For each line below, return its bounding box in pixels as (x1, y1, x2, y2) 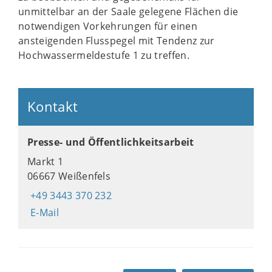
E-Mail (30, 206, 59, 219)
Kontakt (27, 98, 78, 115)
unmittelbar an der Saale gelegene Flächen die (18, 5, 239, 18)
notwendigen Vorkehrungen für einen (18, 19, 197, 33)
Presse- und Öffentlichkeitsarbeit (27, 135, 194, 149)
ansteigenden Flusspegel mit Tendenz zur (18, 34, 215, 47)
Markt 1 (27, 155, 64, 168)
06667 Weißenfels (27, 169, 111, 183)
